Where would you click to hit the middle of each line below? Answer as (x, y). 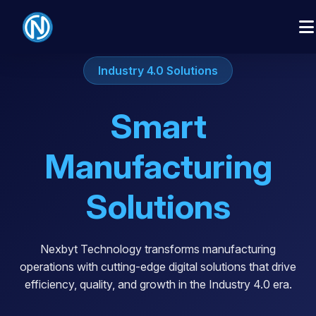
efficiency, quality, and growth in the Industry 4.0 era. (158, 284)
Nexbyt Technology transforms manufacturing (158, 249)
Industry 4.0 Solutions (158, 71)
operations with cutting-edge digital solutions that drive (158, 267)
